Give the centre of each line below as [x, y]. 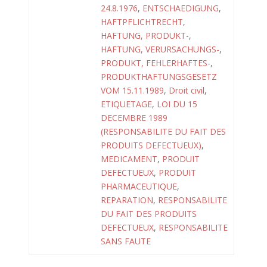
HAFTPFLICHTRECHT [142, 22]
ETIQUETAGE [126, 104]
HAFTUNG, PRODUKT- [145, 35]
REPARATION [127, 200]
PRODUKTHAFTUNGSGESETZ [159, 77]
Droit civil [187, 90]
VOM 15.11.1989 [132, 90]
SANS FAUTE [126, 241]
